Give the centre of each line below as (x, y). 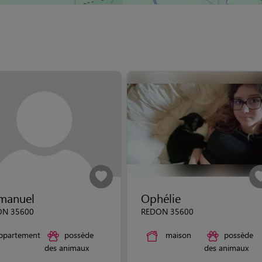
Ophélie (161, 198)
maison (178, 235)
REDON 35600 (167, 211)
